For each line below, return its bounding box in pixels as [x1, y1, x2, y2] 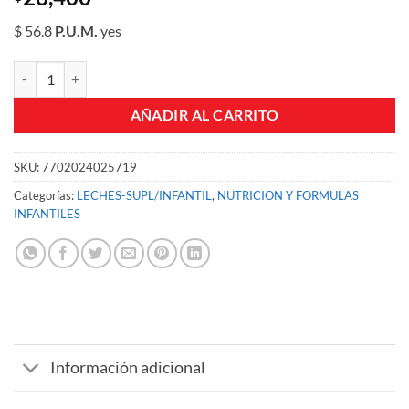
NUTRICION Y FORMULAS [217, 187, 359, 203]
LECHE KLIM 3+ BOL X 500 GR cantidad [13, 62, 239, 79]
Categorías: [14, 187, 77, 203]
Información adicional [50, 358, 206, 377]
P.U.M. [55, 21, 98, 39]
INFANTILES [14, 205, 80, 221]
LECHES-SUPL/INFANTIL [77, 187, 212, 203]
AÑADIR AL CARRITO [130, 106, 279, 123]
